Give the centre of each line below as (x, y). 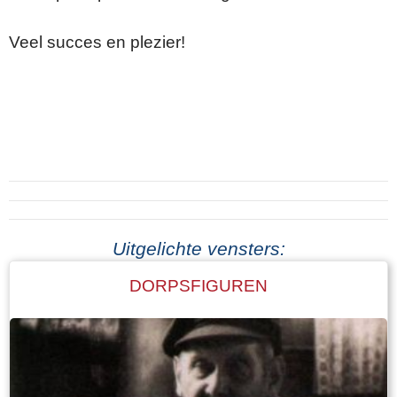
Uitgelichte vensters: (198, 248)
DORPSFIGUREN (198, 286)
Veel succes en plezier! (99, 42)
